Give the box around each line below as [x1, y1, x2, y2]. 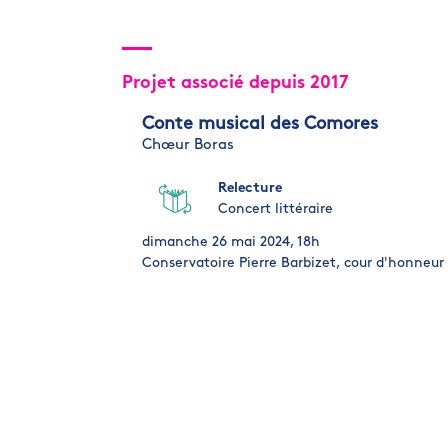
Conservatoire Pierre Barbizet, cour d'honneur [142, 255, 444, 271]
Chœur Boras [142, 137, 234, 153]
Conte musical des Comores [142, 114, 378, 134]
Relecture [218, 180, 282, 196]
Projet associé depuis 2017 [122, 73, 349, 93]
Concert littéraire [218, 201, 333, 217]
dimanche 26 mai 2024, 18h [142, 234, 320, 250]
